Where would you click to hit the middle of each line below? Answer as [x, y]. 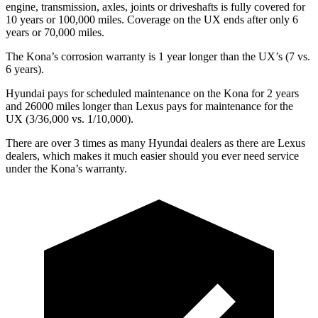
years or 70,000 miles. [55, 32]
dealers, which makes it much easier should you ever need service [152, 155]
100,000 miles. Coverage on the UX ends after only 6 [177, 19]
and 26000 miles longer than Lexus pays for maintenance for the [149, 106]
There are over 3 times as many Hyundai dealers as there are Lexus [155, 143]
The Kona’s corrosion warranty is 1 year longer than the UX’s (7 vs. [158, 56]
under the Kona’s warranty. [66, 168]
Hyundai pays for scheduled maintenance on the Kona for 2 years [152, 93]
